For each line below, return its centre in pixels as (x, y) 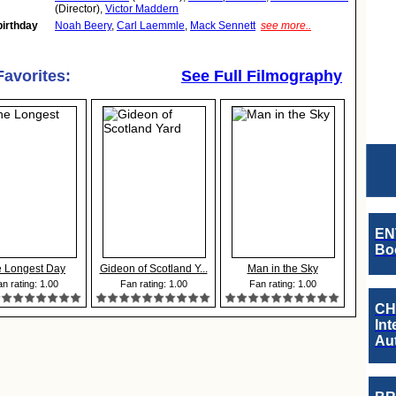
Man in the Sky (282, 269)
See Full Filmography (262, 76)
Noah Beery (83, 26)
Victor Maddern (142, 9)
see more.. (286, 26)
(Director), (80, 9)
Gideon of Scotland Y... (153, 269)
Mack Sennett (223, 26)
